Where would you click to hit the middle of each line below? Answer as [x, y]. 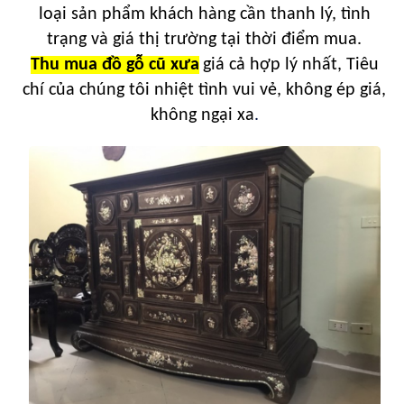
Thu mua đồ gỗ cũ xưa [115, 65]
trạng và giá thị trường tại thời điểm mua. [204, 40]
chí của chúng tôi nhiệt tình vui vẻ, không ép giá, [204, 91]
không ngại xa [202, 116]
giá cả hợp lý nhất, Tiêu [290, 65]
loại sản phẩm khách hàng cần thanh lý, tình [204, 15]
